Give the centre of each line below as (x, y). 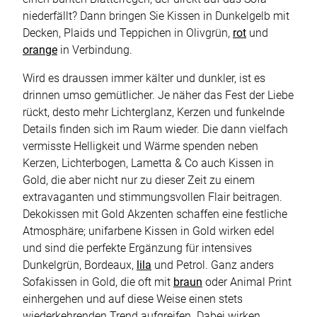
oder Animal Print (247, 282)
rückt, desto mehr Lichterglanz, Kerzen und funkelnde (154, 113)
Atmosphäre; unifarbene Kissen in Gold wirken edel (149, 231)
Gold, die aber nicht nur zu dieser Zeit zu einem (139, 180)
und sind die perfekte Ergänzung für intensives (137, 248)
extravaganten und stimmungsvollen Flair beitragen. (152, 197)
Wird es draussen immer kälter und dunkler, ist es (144, 79)
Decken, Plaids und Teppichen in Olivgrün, (128, 33)
